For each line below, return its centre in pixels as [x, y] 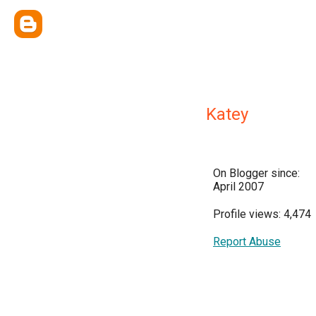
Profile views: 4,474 [262, 214]
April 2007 [238, 187]
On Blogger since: [256, 173]
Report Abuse [247, 242]
